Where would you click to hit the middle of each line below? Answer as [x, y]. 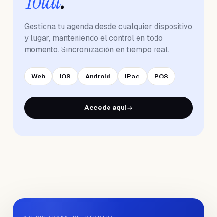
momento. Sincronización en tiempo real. [97, 50]
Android [98, 76]
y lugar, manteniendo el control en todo [93, 38]
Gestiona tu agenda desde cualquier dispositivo [108, 26]
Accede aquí [105, 108]
